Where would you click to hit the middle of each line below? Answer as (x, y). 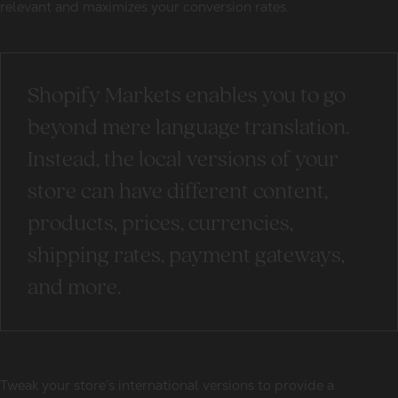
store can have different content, (178, 192)
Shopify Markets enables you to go (187, 96)
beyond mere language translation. (189, 128)
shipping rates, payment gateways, (186, 256)
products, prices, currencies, (160, 224)
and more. (75, 288)
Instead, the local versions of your (183, 160)
